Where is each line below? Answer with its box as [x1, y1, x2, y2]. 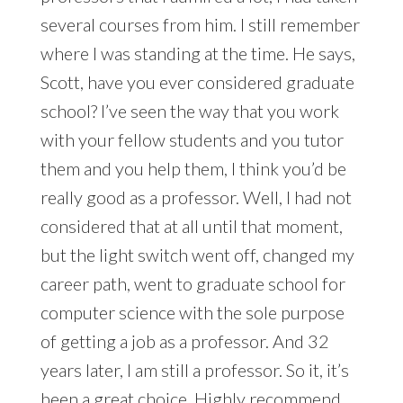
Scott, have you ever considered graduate [40, 71, 354, 94]
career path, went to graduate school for [40, 273, 345, 295]
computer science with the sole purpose [40, 301, 345, 324]
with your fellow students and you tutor [40, 129, 344, 151]
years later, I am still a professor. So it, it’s [40, 359, 349, 381]
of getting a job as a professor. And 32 [40, 330, 329, 353]
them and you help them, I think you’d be [40, 157, 346, 180]
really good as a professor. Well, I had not [40, 186, 352, 209]
